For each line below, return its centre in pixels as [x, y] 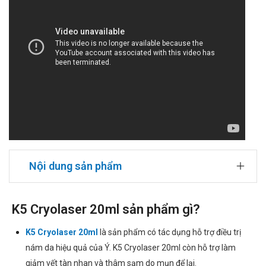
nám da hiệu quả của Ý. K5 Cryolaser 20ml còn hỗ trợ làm [130, 248]
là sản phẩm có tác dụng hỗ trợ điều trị [169, 232]
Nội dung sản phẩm [75, 166]
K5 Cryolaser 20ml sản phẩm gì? [106, 210]
